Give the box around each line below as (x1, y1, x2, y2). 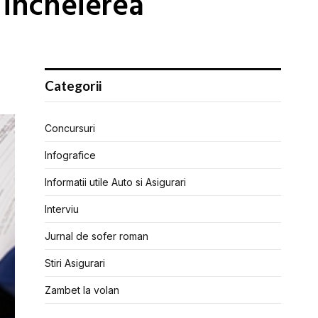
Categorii (45, 77, 102, 94)
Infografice (45, 149, 96, 161)
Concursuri (45, 122, 95, 134)
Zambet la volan (45, 284, 119, 296)
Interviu (45, 203, 79, 215)
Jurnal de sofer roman (45, 230, 148, 242)
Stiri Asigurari (45, 257, 105, 269)
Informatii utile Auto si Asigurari (45, 176, 186, 188)
